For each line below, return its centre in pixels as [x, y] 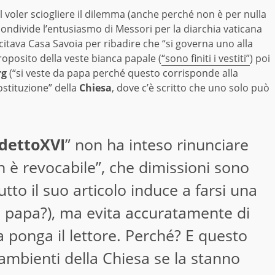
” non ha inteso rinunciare [157, 145]
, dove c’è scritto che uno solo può [191, 88]
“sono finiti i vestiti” [206, 59]
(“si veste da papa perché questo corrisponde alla [122, 73]
